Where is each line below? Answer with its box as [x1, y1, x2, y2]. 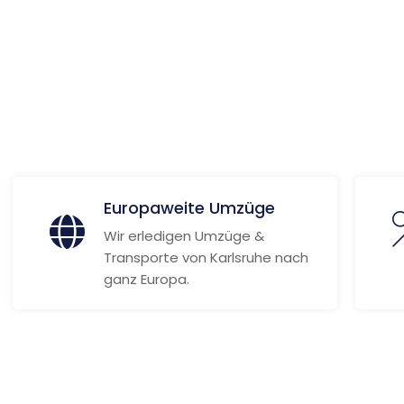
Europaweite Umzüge [103, 197, 275, 219]
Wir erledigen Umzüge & [103, 226, 264, 245]
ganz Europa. [103, 270, 189, 289]
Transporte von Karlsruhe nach [103, 248, 308, 267]
